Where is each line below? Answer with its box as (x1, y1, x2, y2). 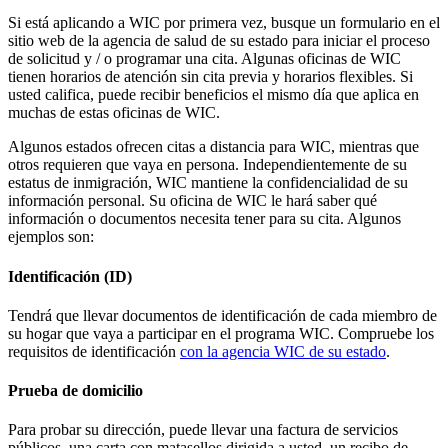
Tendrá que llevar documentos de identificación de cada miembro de (8, 306, 437, 324)
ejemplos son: (8, 228, 94, 246)
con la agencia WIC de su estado (180, 342, 386, 360)
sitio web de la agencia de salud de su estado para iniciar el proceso (8, 32, 430, 50)
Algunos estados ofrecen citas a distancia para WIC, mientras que (8, 138, 419, 156)
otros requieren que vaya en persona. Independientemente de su (8, 156, 407, 174)
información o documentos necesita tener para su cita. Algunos (8, 210, 401, 228)
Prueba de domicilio (8, 382, 143, 400)
